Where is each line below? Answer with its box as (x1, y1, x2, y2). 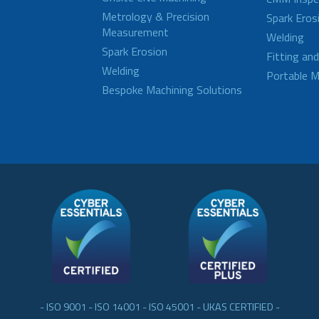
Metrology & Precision (102, 8, 210, 25)
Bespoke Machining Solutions (102, 81, 243, 98)
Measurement (102, 23, 169, 41)
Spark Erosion (102, 43, 168, 60)
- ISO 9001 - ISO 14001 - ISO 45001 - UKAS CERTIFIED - (39, 299, 280, 315)
